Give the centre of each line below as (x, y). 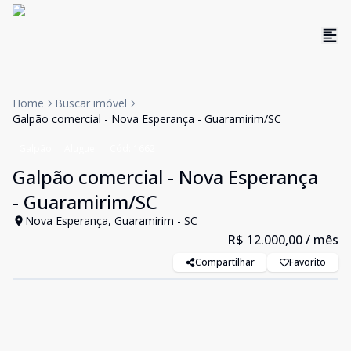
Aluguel (81, 148)
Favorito (308, 262)
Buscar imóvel (91, 103)
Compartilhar (225, 262)
